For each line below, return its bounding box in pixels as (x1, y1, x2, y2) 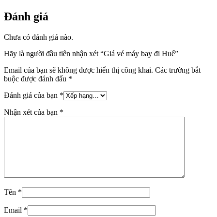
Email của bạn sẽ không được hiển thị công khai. (4, 66, 153, 75)
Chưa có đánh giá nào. (4, 33, 73, 42)
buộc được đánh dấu (4, 75, 68, 83)
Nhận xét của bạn (4, 108, 60, 117)
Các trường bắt (155, 66, 201, 75)
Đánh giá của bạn (4, 91, 60, 100)
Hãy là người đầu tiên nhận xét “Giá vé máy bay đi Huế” (4, 49, 178, 58)
